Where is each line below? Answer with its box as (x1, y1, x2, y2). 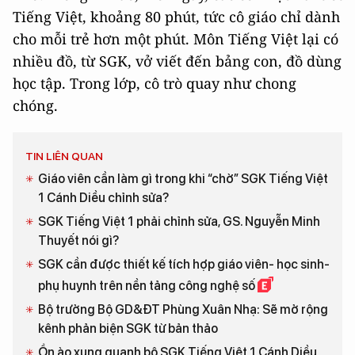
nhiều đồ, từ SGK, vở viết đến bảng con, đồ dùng (13, 52, 342, 71)
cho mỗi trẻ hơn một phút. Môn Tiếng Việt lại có (13, 29, 338, 49)
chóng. (13, 96, 58, 116)
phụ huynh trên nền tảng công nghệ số (38, 278, 258, 294)
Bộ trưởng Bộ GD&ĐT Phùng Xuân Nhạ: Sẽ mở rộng (38, 302, 328, 318)
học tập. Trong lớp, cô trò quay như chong (13, 74, 296, 94)
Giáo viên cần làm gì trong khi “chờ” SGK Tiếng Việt (38, 171, 328, 187)
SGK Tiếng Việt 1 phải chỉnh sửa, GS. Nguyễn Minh (38, 214, 320, 230)
